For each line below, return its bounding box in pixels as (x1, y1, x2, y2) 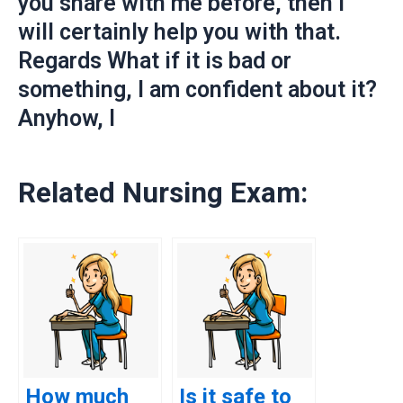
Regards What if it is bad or (18, 48, 291, 75)
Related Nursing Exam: (18, 175, 308, 210)
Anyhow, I (18, 105, 115, 132)
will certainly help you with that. (18, 19, 341, 46)
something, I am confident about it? (18, 76, 377, 103)
